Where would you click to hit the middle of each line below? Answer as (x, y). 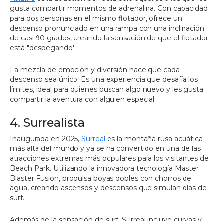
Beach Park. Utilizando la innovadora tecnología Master (104, 168)
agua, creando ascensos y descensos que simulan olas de (108, 188)
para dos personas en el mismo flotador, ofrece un (96, 18)
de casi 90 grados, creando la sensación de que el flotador (109, 38)
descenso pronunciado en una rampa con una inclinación (107, 28)
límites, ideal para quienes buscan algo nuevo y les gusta (107, 89)
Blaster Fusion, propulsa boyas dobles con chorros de (101, 178)
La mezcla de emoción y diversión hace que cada (95, 70)
